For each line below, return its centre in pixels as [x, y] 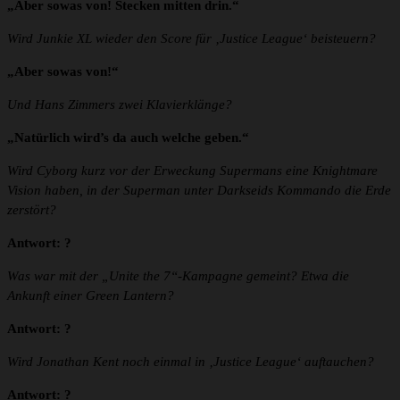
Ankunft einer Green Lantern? [91, 296]
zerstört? [32, 210]
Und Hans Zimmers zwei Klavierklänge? [120, 105]
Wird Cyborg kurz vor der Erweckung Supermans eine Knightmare [192, 171]
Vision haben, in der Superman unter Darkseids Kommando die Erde [199, 191]
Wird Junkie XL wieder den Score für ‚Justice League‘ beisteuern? [192, 39]
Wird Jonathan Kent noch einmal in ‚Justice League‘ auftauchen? [191, 362]
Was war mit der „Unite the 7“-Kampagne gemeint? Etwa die [178, 276]
